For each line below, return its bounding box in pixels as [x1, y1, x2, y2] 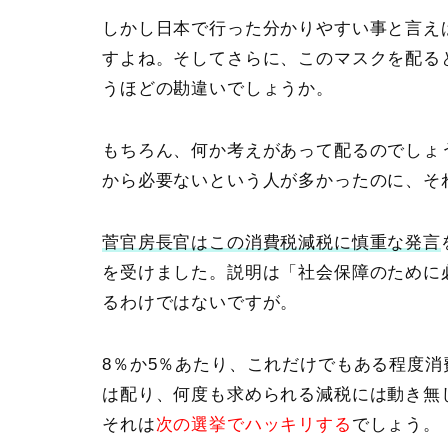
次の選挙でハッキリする [155, 414, 352, 434]
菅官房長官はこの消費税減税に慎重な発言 [102, 232, 441, 252]
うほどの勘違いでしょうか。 [102, 78, 334, 98]
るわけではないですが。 [102, 292, 299, 312]
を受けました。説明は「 [102, 262, 299, 282]
